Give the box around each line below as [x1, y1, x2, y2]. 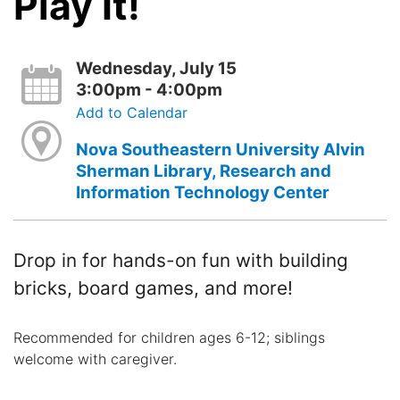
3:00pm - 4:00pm [75, 79, 222, 100]
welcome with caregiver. [13, 350, 186, 369]
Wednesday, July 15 [75, 57, 237, 79]
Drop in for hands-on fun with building [13, 249, 348, 272]
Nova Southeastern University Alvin [75, 138, 365, 160]
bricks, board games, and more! [13, 277, 293, 300]
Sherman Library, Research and [75, 160, 331, 181]
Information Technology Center [75, 181, 329, 203]
